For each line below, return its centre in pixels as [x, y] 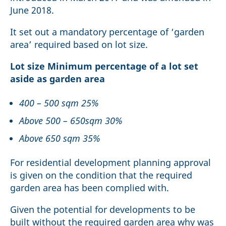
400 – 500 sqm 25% [59, 103]
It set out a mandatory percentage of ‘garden [107, 32]
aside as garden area [58, 79]
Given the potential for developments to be [103, 210]
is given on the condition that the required [101, 175]
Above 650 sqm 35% [60, 138]
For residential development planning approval [110, 163]
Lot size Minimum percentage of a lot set [104, 66]
